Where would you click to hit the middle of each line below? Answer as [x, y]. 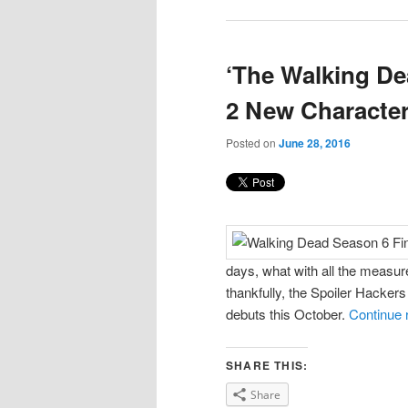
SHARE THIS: [267, 366]
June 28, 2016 [315, 143]
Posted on [252, 143]
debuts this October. [287, 313]
